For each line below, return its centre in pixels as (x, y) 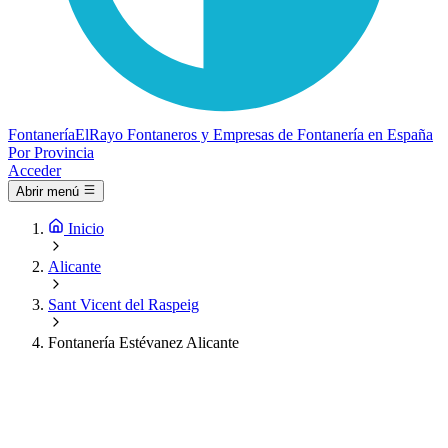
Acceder (34, 170)
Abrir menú (47, 192)
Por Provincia (51, 152)
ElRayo (99, 134)
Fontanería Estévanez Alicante (143, 343)
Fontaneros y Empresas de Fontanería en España (280, 134)
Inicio (86, 229)
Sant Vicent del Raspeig (123, 305)
